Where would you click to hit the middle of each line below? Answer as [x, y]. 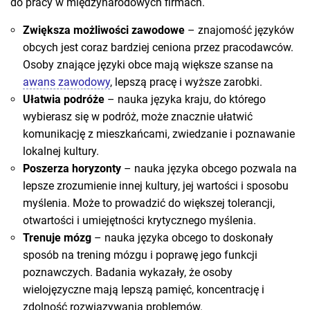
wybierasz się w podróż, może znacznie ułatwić [138, 116]
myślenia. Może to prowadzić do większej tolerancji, [149, 203]
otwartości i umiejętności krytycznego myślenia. [139, 220]
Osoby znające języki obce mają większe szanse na [148, 64]
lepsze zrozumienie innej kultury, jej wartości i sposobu [156, 185]
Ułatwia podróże [64, 99]
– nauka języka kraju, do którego [185, 99]
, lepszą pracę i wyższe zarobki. [186, 82]
